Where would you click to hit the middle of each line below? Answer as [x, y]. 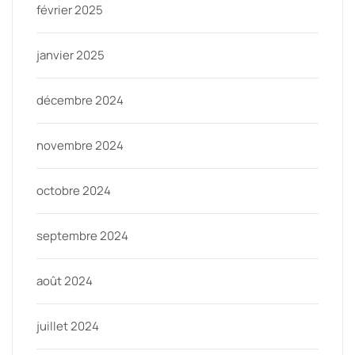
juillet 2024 [68, 326]
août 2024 [65, 281]
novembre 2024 [80, 145]
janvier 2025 [71, 55]
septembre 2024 [82, 235]
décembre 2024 [80, 100]
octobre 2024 [74, 190]
